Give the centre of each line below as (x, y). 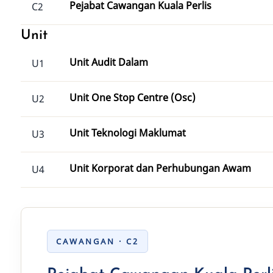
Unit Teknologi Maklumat (128, 133)
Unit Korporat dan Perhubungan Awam (160, 168)
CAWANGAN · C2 (97, 241)
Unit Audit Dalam (109, 62)
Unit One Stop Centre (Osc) (133, 97)
